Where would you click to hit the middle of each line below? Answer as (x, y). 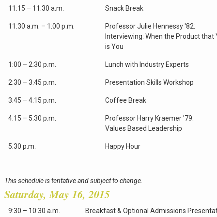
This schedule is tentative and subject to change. (73, 181)
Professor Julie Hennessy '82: (150, 26)
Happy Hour (123, 147)
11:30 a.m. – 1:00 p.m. (41, 26)
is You (114, 47)
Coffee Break (125, 101)
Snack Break (124, 8)
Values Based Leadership (143, 129)
